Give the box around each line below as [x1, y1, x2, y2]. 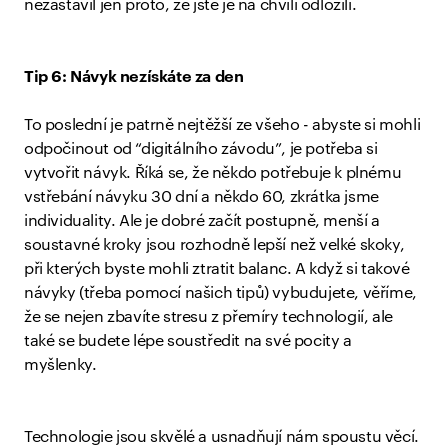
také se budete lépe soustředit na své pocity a [24, 333, 352, 349]
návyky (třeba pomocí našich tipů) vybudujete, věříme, [24, 285, 417, 301]
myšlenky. [24, 357, 100, 373]
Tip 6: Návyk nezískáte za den [24, 69, 244, 85]
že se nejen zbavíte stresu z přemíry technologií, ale [24, 309, 393, 325]
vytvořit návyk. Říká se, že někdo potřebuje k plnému [24, 165, 402, 181]
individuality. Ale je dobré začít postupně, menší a [24, 213, 380, 229]
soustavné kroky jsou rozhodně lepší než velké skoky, [24, 237, 405, 253]
